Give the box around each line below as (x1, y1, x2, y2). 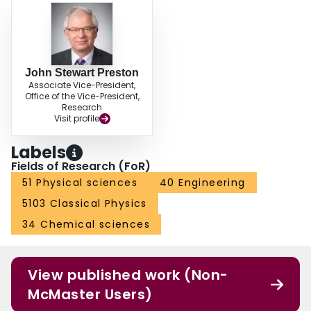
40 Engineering (160, 176, 246, 190)
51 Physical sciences (22, 176, 137, 190)
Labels (11, 141, 66, 165)
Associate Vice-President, (28, 79, 135, 92)
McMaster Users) (28, 285, 153, 305)
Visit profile (53, 112, 99, 125)
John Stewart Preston (25, 67, 139, 79)
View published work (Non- (28, 265, 228, 285)
